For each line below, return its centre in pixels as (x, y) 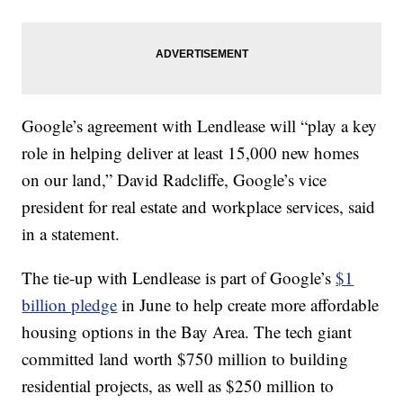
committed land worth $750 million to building (185, 358)
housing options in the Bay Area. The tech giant (187, 331)
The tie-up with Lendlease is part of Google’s (179, 278)
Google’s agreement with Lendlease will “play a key (200, 125)
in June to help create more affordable (248, 304)
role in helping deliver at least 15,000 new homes (191, 152)
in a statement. (71, 233)
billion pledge (70, 304)
